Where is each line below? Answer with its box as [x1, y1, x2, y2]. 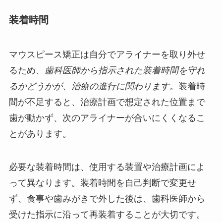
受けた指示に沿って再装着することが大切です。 [8, 210, 205, 220]
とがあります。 [8, 128, 71, 139]
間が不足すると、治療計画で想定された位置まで [8, 97, 205, 107]
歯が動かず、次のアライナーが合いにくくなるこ [8, 112, 205, 123]
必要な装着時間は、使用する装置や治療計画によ [8, 162, 205, 172]
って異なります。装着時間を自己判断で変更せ [8, 178, 196, 188]
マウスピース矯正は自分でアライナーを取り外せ [8, 49, 205, 59]
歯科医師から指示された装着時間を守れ [44, 65, 205, 75]
